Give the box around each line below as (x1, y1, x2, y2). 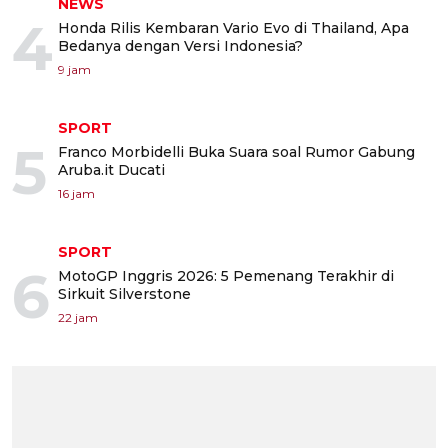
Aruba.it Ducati (58, 160, 165, 179)
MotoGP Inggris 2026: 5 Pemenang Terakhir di (58, 266, 394, 285)
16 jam (58, 185, 95, 201)
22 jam (58, 309, 98, 325)
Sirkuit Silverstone (58, 284, 191, 303)
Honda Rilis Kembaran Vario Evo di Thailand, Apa (58, 18, 409, 37)
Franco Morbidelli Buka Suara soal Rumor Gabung (58, 142, 415, 161)
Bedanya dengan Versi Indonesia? (58, 36, 303, 55)
